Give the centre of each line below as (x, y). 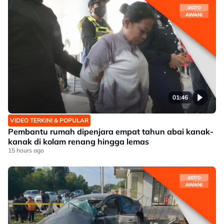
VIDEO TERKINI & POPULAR (49, 120)
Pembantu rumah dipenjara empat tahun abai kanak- (111, 131)
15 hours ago (26, 150)
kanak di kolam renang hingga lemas (78, 141)
